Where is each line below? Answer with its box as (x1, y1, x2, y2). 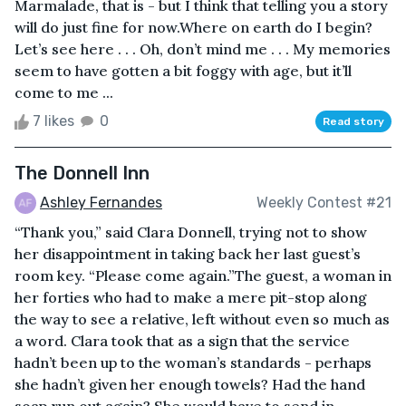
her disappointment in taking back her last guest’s (14, 245, 361, 264)
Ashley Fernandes (40, 193, 162, 211)
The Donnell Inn (14, 161, 150, 184)
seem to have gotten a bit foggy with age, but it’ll (14, 61, 352, 80)
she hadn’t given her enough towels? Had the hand (14, 375, 365, 394)
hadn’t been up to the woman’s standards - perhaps (14, 353, 372, 372)
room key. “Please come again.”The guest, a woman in (14, 266, 391, 285)
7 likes (29, 111, 78, 130)
